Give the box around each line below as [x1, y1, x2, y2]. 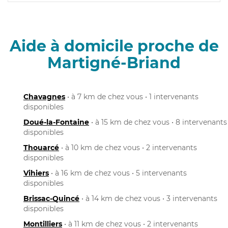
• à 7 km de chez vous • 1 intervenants [65, 92, 198, 101]
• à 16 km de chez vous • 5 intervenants [49, 168, 187, 178]
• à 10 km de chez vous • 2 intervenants [59, 142, 197, 152]
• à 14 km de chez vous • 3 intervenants [79, 193, 217, 203]
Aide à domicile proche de [9, 36, 219, 55]
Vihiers [23, 168, 49, 178]
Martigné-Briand [47, 53, 181, 72]
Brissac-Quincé [23, 193, 79, 203]
